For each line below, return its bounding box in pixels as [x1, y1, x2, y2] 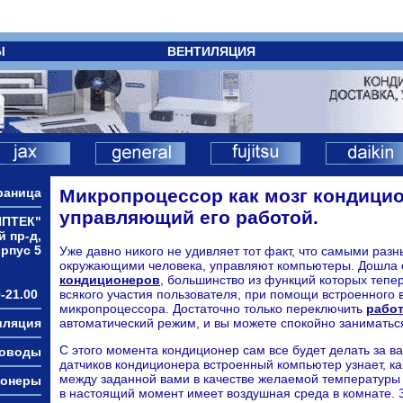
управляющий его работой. [59, 207, 318, 228]
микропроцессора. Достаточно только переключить [59, 301, 366, 317]
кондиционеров [59, 273, 160, 288]
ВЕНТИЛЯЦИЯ [166, 44, 255, 58]
